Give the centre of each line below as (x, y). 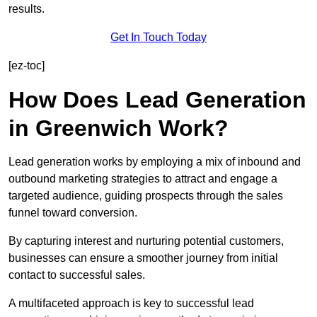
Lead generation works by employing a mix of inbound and (155, 162)
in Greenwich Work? (119, 128)
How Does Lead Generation (157, 100)
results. (27, 9)
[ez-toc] (27, 66)
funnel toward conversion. (73, 213)
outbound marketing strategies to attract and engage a (143, 179)
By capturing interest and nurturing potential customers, (146, 241)
